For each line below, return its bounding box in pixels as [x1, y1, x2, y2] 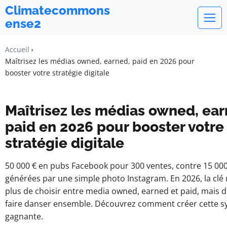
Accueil [5, 45, 29, 54]
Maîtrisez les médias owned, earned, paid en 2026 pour [5, 56, 195, 66]
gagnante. [5, 211, 43, 222]
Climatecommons [5, 3, 110, 18]
